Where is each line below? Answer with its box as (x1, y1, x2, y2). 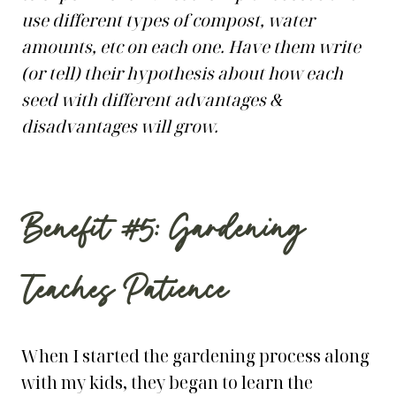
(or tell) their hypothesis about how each (21, 62, 343, 85)
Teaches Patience (21, 266, 228, 318)
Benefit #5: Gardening (21, 205, 305, 257)
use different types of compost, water (21, 9, 315, 32)
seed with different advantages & (21, 88, 282, 111)
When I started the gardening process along (21, 345, 369, 368)
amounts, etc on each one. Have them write (21, 35, 361, 58)
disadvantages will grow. (21, 115, 222, 138)
